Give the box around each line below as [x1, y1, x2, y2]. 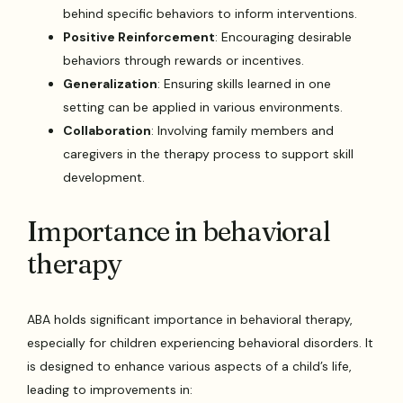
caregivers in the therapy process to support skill [63, 145, 354, 162]
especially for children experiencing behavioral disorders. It [27, 334, 374, 351]
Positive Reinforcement [63, 28, 216, 45]
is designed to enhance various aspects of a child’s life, [27, 357, 353, 374]
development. [63, 168, 146, 185]
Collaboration [63, 121, 152, 139]
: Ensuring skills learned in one [157, 75, 332, 92]
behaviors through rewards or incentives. [63, 51, 305, 68]
